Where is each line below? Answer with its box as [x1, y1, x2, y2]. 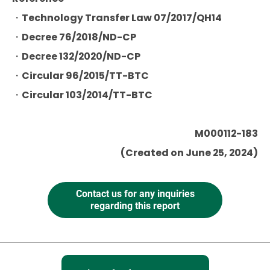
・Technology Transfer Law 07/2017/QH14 [12, 11, 222, 25]
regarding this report [90, 200, 180, 212]
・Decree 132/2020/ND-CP [12, 49, 140, 63]
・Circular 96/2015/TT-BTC [12, 69, 149, 83]
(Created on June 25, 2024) [121, 146, 258, 160]
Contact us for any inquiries [75, 188, 195, 199]
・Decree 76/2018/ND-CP [12, 30, 136, 44]
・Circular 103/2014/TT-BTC [12, 88, 152, 102]
